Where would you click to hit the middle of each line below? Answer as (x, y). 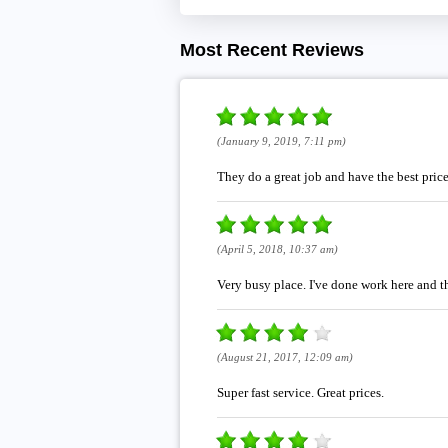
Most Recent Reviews (271, 50)
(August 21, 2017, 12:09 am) (284, 356)
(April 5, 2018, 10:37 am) (277, 248)
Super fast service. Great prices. (300, 392)
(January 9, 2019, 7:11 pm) (281, 140)
